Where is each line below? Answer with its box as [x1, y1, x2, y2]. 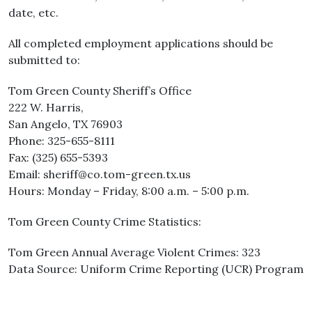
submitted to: [8, 53, 80, 67]
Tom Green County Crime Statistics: [8, 214, 201, 228]
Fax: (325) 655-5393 [8, 150, 108, 164]
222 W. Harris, [8, 100, 84, 114]
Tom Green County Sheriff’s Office [8, 84, 192, 97]
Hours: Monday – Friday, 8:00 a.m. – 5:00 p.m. [8, 184, 249, 198]
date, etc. [8, 6, 58, 19]
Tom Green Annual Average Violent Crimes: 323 [8, 245, 260, 259]
